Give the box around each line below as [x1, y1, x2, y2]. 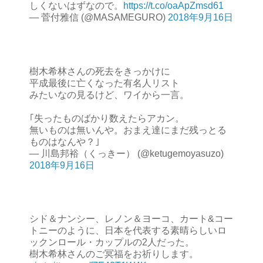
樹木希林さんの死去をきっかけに [29, 66, 170, 76]
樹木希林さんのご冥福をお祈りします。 [29, 249, 198, 259]
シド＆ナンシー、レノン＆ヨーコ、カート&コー [29, 214, 233, 224]
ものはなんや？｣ [29, 136, 100, 147]
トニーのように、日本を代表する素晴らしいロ [29, 225, 227, 236]
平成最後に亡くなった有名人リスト [29, 77, 180, 88]
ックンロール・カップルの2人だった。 [29, 237, 194, 248]
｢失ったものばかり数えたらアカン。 [29, 113, 184, 123]
